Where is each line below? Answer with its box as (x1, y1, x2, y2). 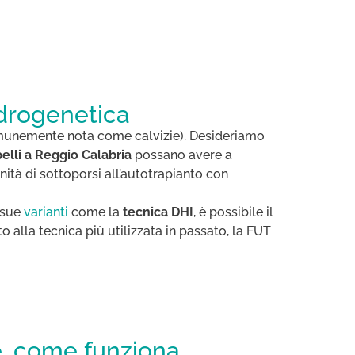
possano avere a (132, 147, 232, 163)
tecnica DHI (123, 204, 193, 220)
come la (68, 204, 123, 220)
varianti (24, 204, 68, 220)
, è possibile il (193, 204, 273, 220)
